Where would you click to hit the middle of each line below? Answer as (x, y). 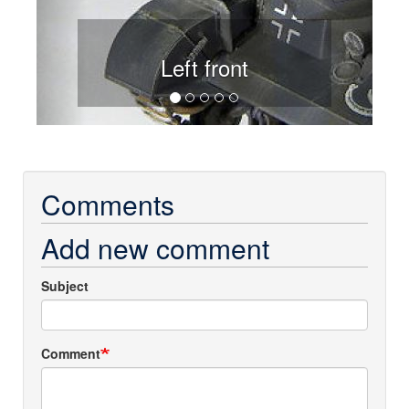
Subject (65, 286)
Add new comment (155, 248)
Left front (204, 68)
